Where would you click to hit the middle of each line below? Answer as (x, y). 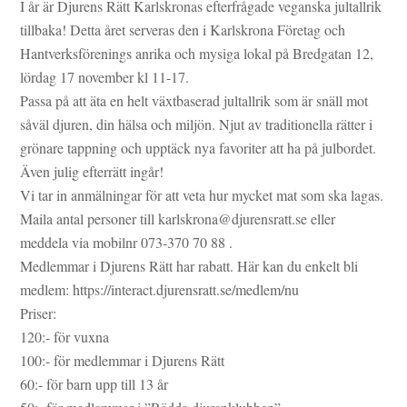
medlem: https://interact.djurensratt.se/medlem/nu (160, 289)
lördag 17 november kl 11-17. (105, 76)
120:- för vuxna (65, 336)
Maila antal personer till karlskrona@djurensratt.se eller (178, 218)
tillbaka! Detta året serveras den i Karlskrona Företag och (183, 29)
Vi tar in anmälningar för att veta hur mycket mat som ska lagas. (202, 194)
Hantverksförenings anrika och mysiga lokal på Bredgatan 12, (197, 53)
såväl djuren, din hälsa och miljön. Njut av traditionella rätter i (197, 124)
